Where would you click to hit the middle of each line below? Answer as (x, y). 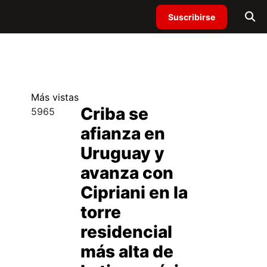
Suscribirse (192, 17)
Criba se (114, 114)
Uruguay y (122, 153)
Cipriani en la (134, 193)
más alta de (127, 252)
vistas (66, 97)
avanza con (127, 173)
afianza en (122, 133)
